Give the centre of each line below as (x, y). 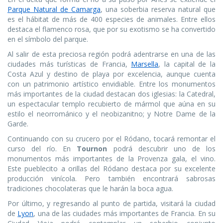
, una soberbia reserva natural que (158, 9)
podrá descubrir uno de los (162, 149)
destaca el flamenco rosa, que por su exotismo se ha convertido (111, 29)
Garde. (18, 124)
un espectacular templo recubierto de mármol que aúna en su (111, 104)
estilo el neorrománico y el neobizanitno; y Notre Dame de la (111, 114)
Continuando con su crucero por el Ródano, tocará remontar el (111, 139)
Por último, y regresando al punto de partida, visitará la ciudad (111, 204)
